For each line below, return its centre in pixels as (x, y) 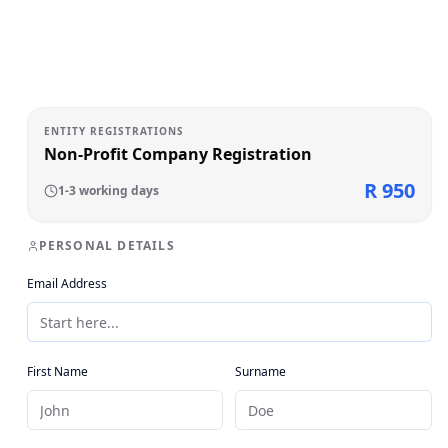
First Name (57, 371)
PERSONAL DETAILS (106, 245)
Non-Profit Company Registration (177, 154)
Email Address (66, 283)
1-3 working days (108, 190)
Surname (261, 371)
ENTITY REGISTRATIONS (113, 131)
